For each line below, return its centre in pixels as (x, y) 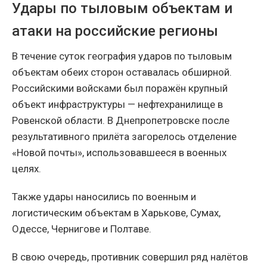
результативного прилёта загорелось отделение (124, 137)
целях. (27, 169)
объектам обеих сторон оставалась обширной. (122, 72)
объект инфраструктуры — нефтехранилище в (117, 105)
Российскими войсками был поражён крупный (120, 89)
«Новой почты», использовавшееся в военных (119, 153)
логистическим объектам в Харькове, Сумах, (116, 213)
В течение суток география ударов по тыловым (122, 56)
